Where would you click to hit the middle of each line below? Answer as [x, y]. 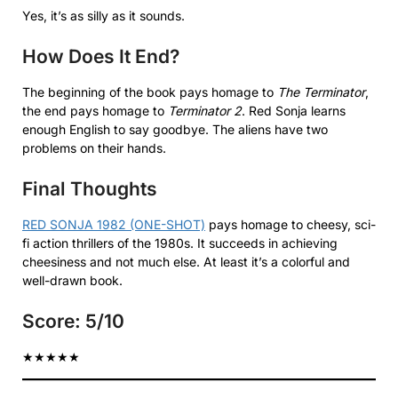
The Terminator [321, 92]
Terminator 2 [205, 110]
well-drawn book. [72, 280]
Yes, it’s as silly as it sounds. [103, 15]
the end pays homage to [95, 110]
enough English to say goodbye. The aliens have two [175, 129]
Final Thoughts [90, 188]
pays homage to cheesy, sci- [291, 224]
